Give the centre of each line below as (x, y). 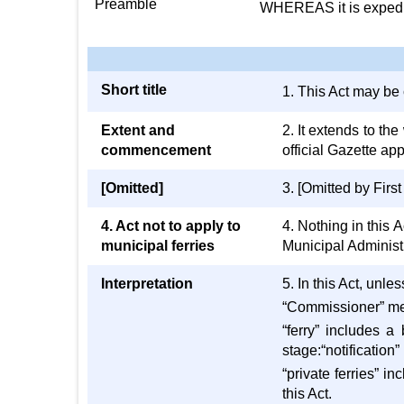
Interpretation (147, 284)
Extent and (138, 130)
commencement (156, 150)
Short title (134, 90)
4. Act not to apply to (171, 226)
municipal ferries (158, 246)
